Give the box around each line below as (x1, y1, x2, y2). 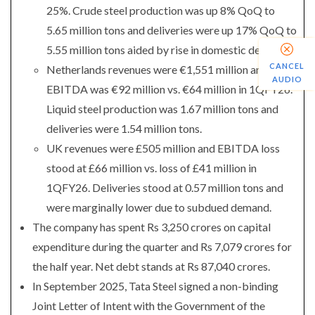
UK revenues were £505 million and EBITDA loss (46, 141, 280, 155)
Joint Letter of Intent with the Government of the (32, 299, 265, 312)
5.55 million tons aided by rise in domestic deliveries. (46, 43, 297, 56)
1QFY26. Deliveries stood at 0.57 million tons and (46, 181, 283, 194)
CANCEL (269, 61, 304, 71)
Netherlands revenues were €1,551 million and (46, 63, 268, 76)
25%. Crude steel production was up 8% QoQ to (46, 4, 275, 17)
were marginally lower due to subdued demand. (46, 200, 271, 214)
